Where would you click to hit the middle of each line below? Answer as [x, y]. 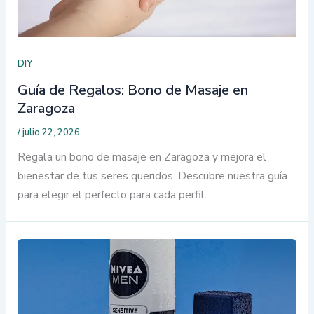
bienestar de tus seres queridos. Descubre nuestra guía [152, 176]
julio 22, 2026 [51, 133]
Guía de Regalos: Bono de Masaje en [132, 90]
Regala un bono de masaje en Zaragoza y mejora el [142, 157]
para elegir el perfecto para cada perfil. [112, 195]
